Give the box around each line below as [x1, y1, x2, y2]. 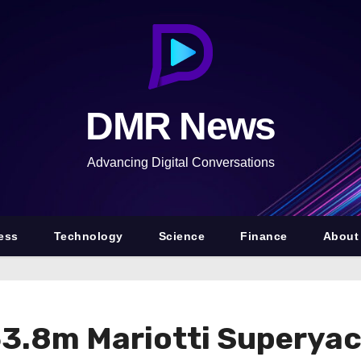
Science [158, 230, 205, 243]
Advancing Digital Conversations [86, 156, 275, 169]
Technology [53, 230, 123, 243]
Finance [240, 230, 288, 243]
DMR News [85, 105, 276, 147]
